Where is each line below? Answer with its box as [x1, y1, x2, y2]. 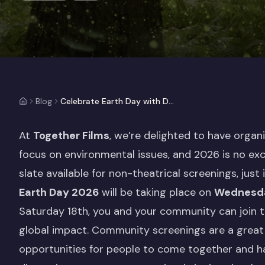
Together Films [33, 128, 109, 143]
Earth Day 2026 [19, 185, 99, 199]
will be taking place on [99, 185, 214, 199]
